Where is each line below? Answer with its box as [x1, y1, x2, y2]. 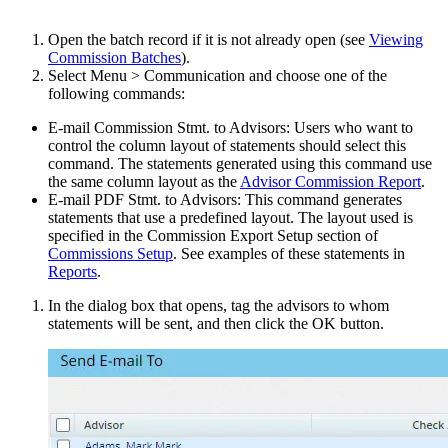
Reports [48, 263, 97, 280]
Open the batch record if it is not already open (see [48, 31, 369, 48]
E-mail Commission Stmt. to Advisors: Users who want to [48, 119, 413, 136]
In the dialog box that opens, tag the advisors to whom [48, 297, 389, 314]
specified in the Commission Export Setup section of [48, 227, 378, 244]
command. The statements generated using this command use [48, 155, 432, 172]
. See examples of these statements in [173, 245, 405, 262]
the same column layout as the [48, 173, 240, 190]
